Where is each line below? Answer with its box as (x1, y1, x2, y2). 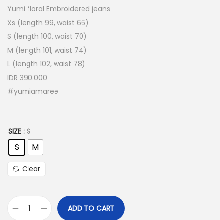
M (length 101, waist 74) (7, 45, 87, 55)
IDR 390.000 (7, 73, 47, 82)
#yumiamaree (7, 86, 58, 96)
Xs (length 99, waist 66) (7, 18, 89, 27)
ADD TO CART (68, 203, 114, 213)
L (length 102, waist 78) (7, 59, 85, 69)
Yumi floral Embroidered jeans (7, 4, 110, 14)
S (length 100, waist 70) (7, 31, 87, 41)
